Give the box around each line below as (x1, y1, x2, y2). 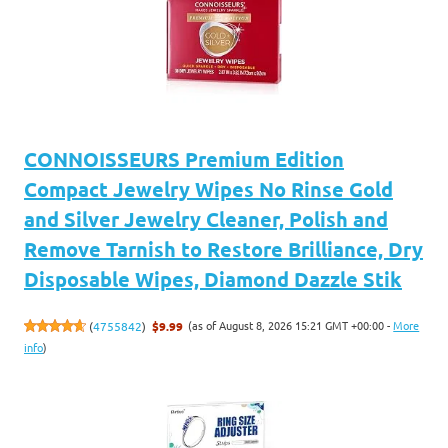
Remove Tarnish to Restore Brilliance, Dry (24, 235, 423, 262)
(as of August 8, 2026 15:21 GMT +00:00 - (188, 316, 394, 333)
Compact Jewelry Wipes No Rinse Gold (24, 175, 393, 202)
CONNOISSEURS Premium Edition (24, 145, 344, 172)
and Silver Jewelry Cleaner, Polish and (24, 205, 388, 232)
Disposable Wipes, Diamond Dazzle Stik (24, 265, 402, 292)
